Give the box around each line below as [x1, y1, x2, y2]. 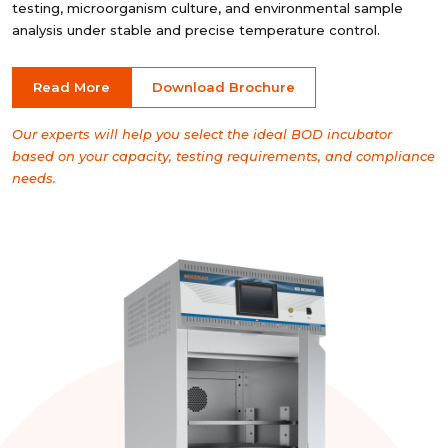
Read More [33, 79, 110, 95]
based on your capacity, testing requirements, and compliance [12, 148, 435, 164]
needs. [12, 170, 56, 186]
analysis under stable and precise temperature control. [12, 22, 380, 38]
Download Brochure [152, 79, 295, 95]
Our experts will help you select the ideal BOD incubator [12, 126, 392, 142]
